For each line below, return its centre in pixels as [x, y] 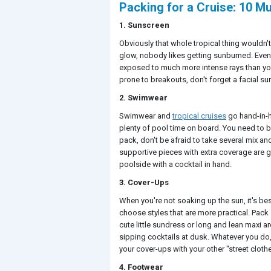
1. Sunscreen [144, 25]
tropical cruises [199, 116]
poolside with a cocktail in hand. [175, 164]
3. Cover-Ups [144, 182]
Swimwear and [146, 116]
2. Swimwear [143, 98]
